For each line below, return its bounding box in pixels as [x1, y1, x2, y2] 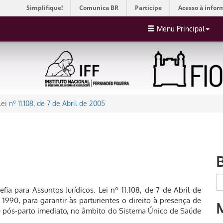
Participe [135, 3, 162, 12]
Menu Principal [157, 24, 205, 33]
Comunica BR [79, 3, 118, 12]
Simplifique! [26, 3, 63, 12]
